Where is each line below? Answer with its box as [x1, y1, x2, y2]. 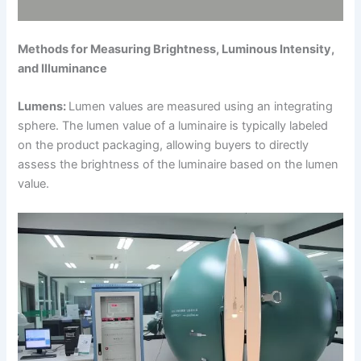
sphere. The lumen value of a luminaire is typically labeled [18, 118, 329, 134]
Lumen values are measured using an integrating [68, 99, 334, 114]
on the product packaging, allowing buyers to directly [18, 138, 309, 153]
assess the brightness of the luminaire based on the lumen [18, 157, 339, 172]
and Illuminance [18, 60, 108, 76]
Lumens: [18, 99, 69, 114]
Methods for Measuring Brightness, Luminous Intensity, [18, 41, 335, 56]
